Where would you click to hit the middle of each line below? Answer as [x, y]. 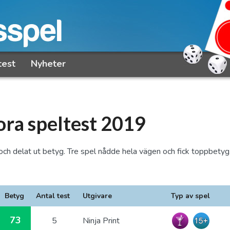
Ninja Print [101, 221]
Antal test [53, 196]
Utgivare [97, 196]
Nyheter [48, 63]
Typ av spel [190, 196]
